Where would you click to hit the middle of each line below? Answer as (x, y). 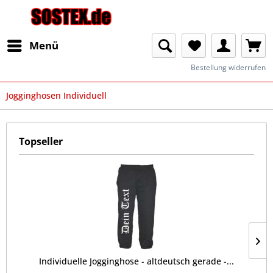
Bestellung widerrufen (228, 67)
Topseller (41, 141)
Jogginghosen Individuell (56, 95)
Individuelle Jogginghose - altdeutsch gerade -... (136, 261)
